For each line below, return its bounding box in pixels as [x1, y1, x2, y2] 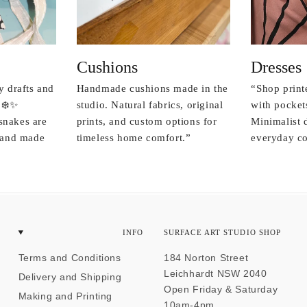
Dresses [251, 58, 302, 76]
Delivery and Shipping [18, 271, 122, 282]
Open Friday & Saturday [163, 283, 278, 295]
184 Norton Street [163, 251, 249, 263]
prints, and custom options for [76, 115, 217, 127]
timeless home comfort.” [76, 132, 191, 143]
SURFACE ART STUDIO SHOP [163, 228, 282, 236]
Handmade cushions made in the [76, 82, 229, 94]
